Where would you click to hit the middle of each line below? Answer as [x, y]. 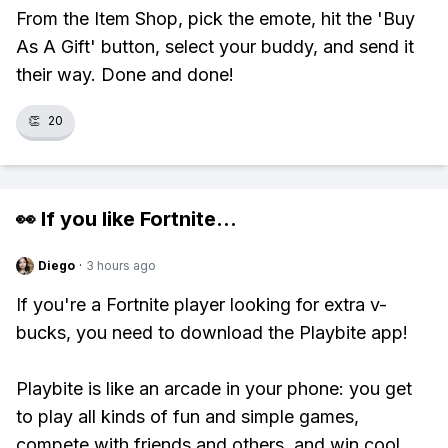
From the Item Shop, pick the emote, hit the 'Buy [215, 18]
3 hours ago [121, 265]
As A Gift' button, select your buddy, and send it [215, 46]
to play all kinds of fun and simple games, [187, 416]
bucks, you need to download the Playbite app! [212, 332]
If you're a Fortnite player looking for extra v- [201, 304]
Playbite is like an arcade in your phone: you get [214, 388]
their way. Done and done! [125, 74]
